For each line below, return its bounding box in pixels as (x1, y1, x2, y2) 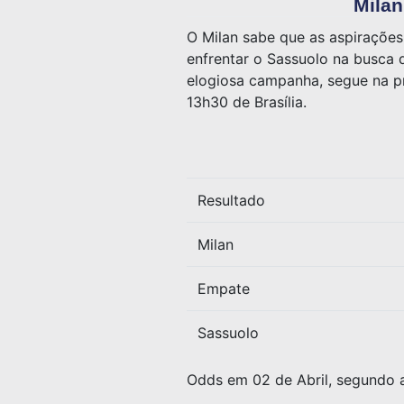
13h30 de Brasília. (187, 93, 307, 112)
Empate (197, 279, 250, 298)
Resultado (197, 190, 265, 209)
